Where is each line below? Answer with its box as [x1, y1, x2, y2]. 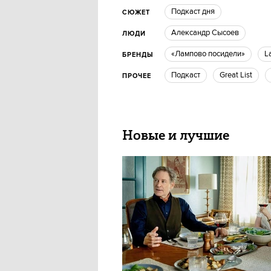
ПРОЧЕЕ [122, 72, 151, 80]
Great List [225, 70, 252, 80]
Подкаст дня [177, 7, 215, 16]
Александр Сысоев [177, 28, 239, 38]
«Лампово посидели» [180, 49, 245, 59]
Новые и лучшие [122, 126, 229, 145]
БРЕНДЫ [122, 51, 154, 59]
